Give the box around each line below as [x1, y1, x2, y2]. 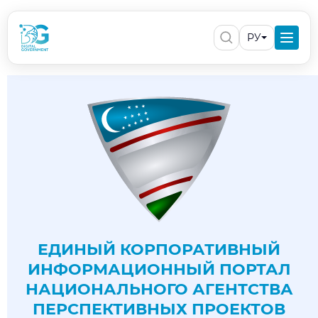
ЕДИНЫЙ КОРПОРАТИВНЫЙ [38, 240, 280, 259]
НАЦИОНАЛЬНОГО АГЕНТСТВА [25, 280, 293, 299]
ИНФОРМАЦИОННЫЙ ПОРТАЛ [27, 260, 291, 279]
